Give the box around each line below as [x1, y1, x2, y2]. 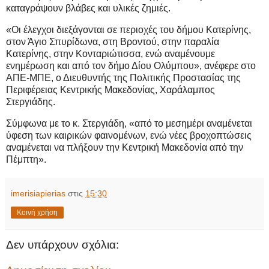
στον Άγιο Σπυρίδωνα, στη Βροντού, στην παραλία [6, 36, 219, 47]
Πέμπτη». [6, 154, 46, 165]
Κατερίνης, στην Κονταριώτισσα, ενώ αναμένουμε [6, 48, 215, 59]
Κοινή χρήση [17, 208, 58, 217]
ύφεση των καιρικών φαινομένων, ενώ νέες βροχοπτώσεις [6, 130, 252, 141]
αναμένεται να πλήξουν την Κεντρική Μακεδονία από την [6, 142, 243, 153]
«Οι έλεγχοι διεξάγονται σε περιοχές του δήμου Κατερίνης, [6, 24, 251, 35]
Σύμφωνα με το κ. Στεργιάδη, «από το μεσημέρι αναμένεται [6, 118, 252, 128]
